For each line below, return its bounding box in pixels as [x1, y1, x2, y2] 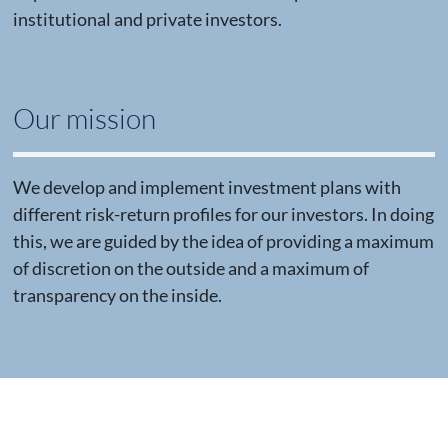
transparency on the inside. [12, 284, 222, 307]
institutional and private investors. [12, 8, 282, 31]
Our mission [12, 101, 156, 136]
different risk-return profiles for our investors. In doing [12, 203, 434, 226]
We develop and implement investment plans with [12, 176, 401, 199]
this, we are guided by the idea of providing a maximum [12, 230, 434, 253]
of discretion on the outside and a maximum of [12, 257, 369, 280]
